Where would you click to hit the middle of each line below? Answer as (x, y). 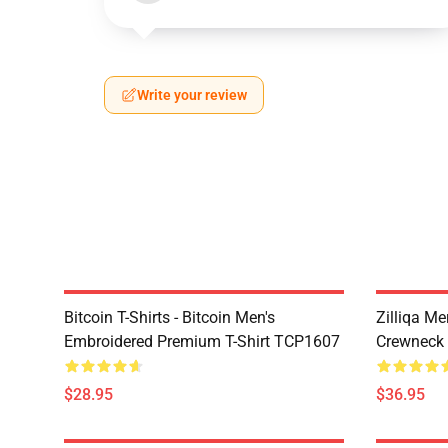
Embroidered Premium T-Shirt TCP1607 (202, 341)
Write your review (192, 95)
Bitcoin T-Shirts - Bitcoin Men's (169, 317)
